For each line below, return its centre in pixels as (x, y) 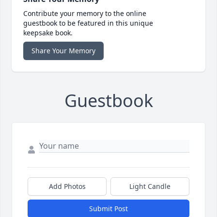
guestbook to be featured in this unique (88, 23)
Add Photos (67, 186)
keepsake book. (48, 33)
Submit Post (108, 209)
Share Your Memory (63, 51)
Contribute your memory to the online (85, 14)
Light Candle (150, 186)
